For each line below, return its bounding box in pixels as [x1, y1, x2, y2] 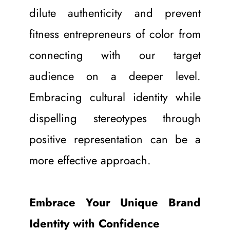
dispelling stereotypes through [29, 109, 201, 126]
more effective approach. [29, 151, 151, 168]
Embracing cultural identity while [29, 88, 201, 105]
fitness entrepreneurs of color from [29, 25, 201, 42]
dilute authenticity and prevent [29, 4, 201, 21]
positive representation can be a [29, 130, 201, 147]
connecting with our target [29, 46, 201, 63]
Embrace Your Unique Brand [29, 194, 201, 210]
